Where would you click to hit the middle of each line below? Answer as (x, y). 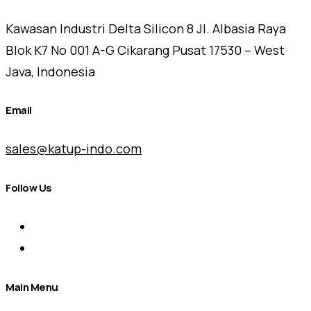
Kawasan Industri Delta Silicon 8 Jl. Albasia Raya (146, 28)
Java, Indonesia (50, 71)
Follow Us (29, 188)
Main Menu (32, 287)
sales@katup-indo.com (74, 149)
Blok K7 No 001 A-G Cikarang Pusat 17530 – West (145, 50)
